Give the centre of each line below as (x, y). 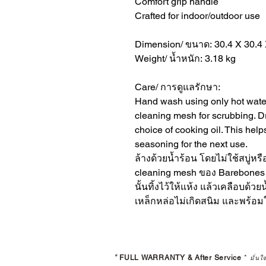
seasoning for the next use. (191, 144)
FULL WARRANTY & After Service (180, 258)
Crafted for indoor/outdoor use (197, 16)
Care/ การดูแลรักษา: (178, 87)
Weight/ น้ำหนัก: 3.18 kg (185, 59)
